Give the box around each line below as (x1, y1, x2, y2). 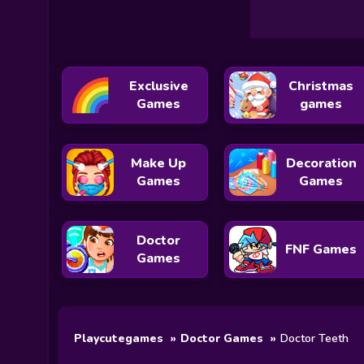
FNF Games (285, 240, 357, 258)
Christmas (288, 77, 354, 95)
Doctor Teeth (280, 330, 349, 346)
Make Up (131, 154, 187, 172)
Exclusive (128, 77, 188, 95)
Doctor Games (180, 330, 263, 346)
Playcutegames (74, 330, 163, 346)
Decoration (285, 154, 357, 172)
